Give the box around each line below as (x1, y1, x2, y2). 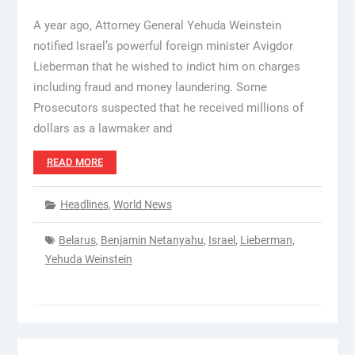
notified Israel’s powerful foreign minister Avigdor (32, 39, 293, 53)
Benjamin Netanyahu (100, 234, 204, 246)
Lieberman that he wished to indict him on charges (32, 59, 300, 74)
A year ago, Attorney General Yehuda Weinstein (32, 18, 281, 32)
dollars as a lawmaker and (32, 121, 172, 136)
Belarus (58, 234, 96, 246)
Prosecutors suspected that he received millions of (32, 101, 303, 115)
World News (113, 198, 172, 211)
